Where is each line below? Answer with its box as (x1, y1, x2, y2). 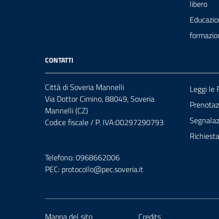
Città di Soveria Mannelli (45, 81, 124, 93)
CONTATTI (45, 55, 73, 66)
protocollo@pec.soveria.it (62, 163, 143, 175)
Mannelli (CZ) (45, 105, 88, 117)
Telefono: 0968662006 (45, 152, 120, 164)
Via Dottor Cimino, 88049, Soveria (45, 93, 154, 105)
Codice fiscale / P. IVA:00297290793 (45, 116, 164, 129)
